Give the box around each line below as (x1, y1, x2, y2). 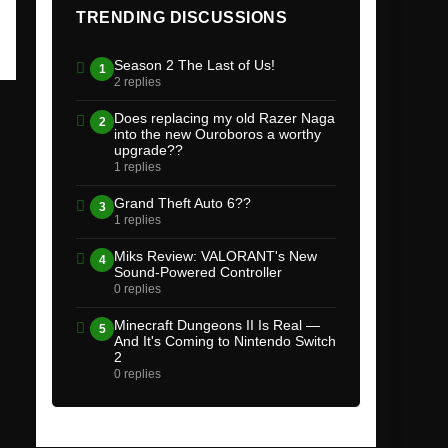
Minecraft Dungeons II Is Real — (114, 317, 320, 334)
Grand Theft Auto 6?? (114, 195, 251, 212)
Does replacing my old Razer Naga (114, 110, 335, 127)
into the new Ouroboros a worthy (114, 126, 321, 143)
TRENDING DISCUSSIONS (76, 9, 287, 27)
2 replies (114, 75, 161, 90)
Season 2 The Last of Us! (114, 57, 275, 74)
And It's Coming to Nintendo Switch (114, 333, 336, 350)
